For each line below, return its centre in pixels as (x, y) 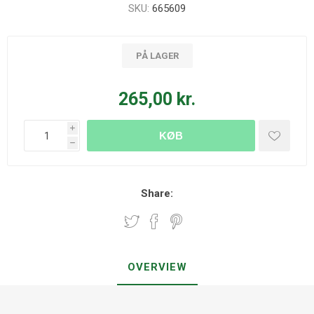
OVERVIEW (157, 267)
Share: (157, 193)
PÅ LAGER (157, 56)
